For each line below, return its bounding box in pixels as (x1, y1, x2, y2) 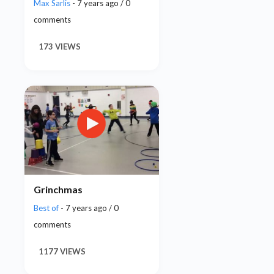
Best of (34, 202, 61, 213)
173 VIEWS (39, 41, 81, 51)
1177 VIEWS (39, 246, 86, 256)
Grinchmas (34, 183, 83, 195)
